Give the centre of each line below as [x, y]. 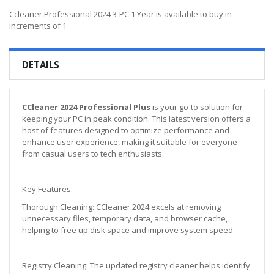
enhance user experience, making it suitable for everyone [130, 142]
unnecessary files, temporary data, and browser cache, [125, 218]
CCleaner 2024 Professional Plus [86, 107]
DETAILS [41, 65]
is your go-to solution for [197, 107]
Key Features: [47, 189]
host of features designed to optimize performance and [126, 130]
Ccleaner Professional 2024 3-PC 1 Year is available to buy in [120, 14]
